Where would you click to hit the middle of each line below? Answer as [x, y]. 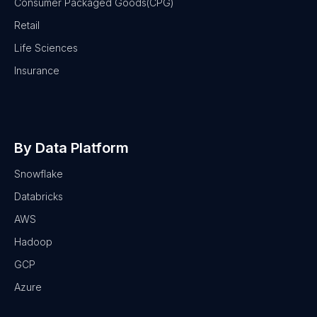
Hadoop [33, 241]
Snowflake [39, 173]
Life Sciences [46, 47]
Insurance [37, 70]
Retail [27, 25]
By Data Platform [71, 148]
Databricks [39, 196]
